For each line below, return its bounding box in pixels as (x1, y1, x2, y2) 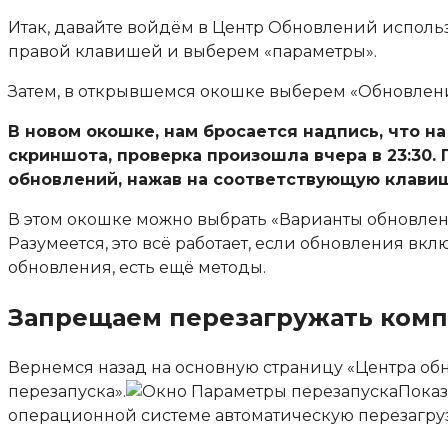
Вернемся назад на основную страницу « (8, 358, 355, 378)
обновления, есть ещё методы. (8, 258, 266, 278)
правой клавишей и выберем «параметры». (8, 42, 377, 62)
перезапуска (8, 382, 115, 402)
